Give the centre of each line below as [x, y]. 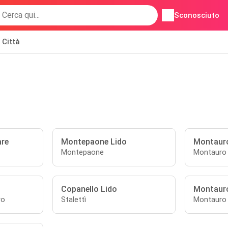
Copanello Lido [89, 189]
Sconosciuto [197, 15]
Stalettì [74, 199]
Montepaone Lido [94, 142]
